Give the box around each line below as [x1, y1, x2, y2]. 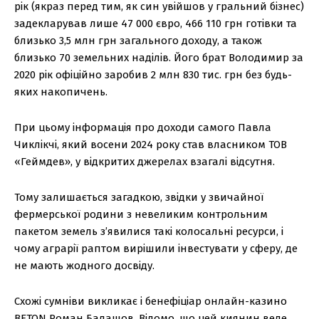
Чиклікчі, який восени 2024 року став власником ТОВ [14, 138, 287, 152]
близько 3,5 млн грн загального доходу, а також [14, 34, 262, 48]
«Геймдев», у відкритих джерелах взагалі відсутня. [14, 155, 275, 169]
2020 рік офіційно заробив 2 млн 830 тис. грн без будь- [14, 68, 292, 82]
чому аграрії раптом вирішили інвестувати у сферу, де [14, 242, 298, 256]
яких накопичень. [14, 85, 108, 99]
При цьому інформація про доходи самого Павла [14, 121, 271, 135]
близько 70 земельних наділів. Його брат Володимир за [14, 51, 303, 65]
